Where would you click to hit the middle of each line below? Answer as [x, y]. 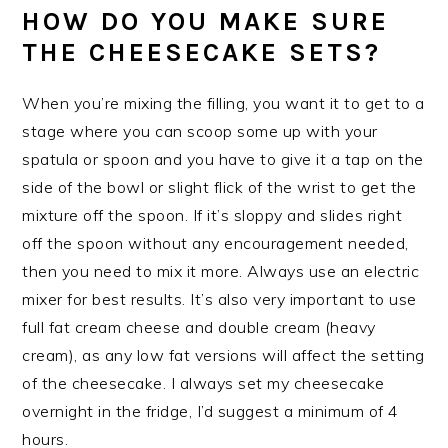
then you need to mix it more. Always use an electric [221, 270]
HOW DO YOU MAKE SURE [206, 21]
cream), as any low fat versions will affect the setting [223, 354]
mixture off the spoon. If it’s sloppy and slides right [212, 214]
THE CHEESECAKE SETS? [202, 52]
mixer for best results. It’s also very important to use [219, 298]
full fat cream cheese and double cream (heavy [199, 326]
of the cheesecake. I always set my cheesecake [203, 382]
